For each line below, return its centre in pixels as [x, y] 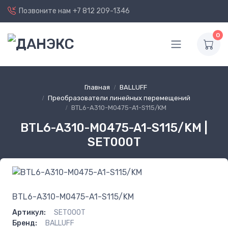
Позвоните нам [45, 11]
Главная [97, 87]
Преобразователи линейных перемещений [119, 98]
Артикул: [29, 212]
